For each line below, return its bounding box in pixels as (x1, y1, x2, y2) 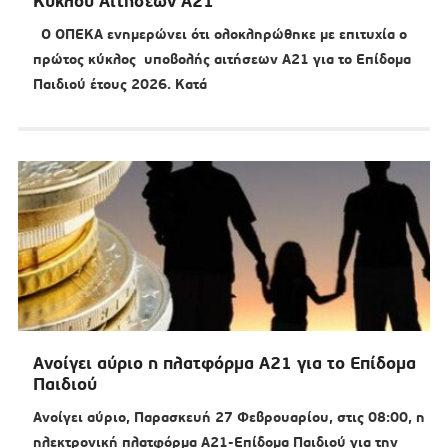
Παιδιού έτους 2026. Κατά (32, 75, 207, 94)
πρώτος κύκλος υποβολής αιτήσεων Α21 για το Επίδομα (32, 50, 411, 69)
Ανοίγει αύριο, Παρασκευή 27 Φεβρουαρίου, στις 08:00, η (32, 408, 425, 427)
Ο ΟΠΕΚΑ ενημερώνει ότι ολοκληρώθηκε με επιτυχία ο (32, 25, 407, 44)
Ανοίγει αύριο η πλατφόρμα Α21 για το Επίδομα (32, 352, 416, 375)
